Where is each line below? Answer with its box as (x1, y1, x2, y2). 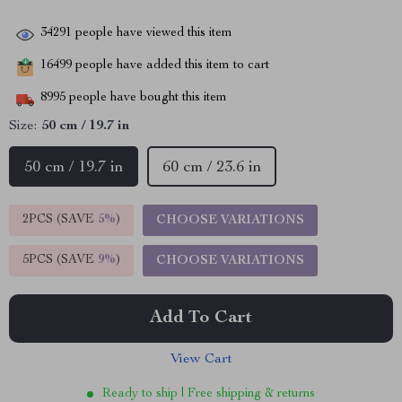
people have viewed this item (72, 27, 232, 40)
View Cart (170, 353, 232, 367)
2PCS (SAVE (22, 214, 98, 226)
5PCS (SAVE (22, 254, 98, 267)
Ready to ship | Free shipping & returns (102, 388, 315, 400)
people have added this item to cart (72, 59, 269, 73)
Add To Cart (150, 310, 252, 328)
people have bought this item (66, 92, 227, 105)
